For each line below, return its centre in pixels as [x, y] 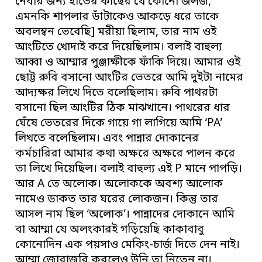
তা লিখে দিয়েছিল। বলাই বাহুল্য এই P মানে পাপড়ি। [129, 169]
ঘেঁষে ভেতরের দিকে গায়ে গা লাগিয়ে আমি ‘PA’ [119, 123]
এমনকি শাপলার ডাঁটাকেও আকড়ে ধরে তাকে [117, 17]
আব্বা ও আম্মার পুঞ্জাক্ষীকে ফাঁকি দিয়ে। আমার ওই [128, 63]
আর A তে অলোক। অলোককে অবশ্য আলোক [119, 184]
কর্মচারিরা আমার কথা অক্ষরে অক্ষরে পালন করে [125, 154]
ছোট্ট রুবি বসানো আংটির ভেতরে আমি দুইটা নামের [130, 78]
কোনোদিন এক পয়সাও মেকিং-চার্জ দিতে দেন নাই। [128, 245]
